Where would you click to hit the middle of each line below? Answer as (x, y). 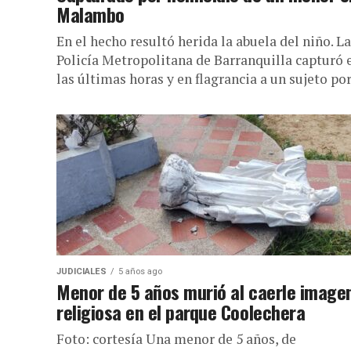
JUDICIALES (81, 271)
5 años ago (140, 271)
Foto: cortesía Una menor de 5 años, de (176, 339)
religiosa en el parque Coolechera (181, 312)
